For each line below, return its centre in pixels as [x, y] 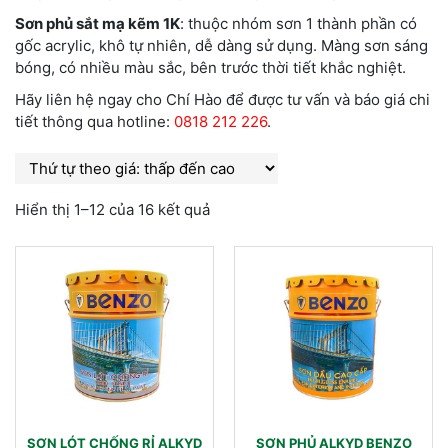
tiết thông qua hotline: [94, 121]
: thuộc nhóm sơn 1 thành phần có [298, 23]
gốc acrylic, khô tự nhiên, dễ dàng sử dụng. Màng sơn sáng [221, 45]
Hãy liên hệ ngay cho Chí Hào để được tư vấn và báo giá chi [222, 99]
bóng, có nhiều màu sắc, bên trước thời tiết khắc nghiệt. [210, 67]
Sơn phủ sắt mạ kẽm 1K [97, 23]
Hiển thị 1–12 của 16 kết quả [112, 209]
